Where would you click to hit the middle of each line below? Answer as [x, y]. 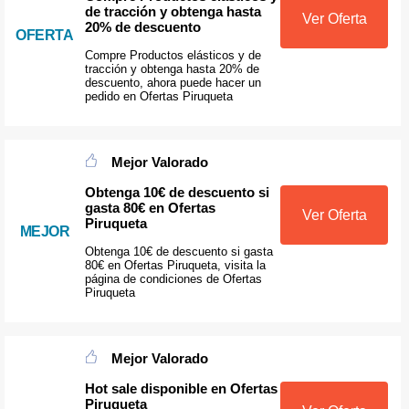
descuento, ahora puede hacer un [173, 82]
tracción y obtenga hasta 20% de [172, 68]
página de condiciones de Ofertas [173, 278]
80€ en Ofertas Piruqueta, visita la [175, 265]
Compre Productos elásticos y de [173, 55]
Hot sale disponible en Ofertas [181, 388]
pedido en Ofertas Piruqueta [158, 96]
